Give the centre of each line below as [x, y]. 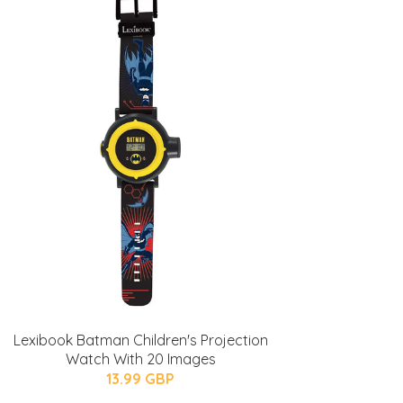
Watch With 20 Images [140, 359]
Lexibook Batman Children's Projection [140, 340]
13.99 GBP [140, 379]
